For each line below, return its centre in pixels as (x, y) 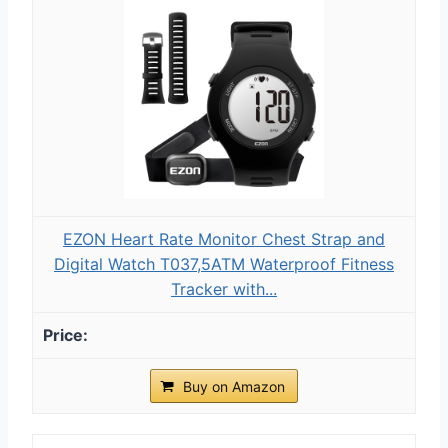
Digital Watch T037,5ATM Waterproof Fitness (224, 263)
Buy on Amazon (234, 386)
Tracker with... (224, 288)
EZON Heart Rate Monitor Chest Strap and (224, 238)
